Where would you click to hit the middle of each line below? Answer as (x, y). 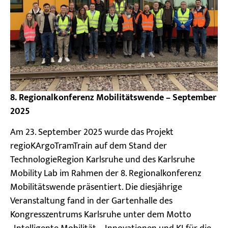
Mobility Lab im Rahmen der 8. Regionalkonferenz (106, 174)
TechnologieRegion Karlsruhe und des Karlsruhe (103, 160)
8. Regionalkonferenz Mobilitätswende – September (113, 97)
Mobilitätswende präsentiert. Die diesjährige (96, 188)
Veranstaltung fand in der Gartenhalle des (91, 201)
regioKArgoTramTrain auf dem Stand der (89, 146)
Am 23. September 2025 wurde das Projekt (92, 133)
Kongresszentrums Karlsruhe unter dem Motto (101, 215)
